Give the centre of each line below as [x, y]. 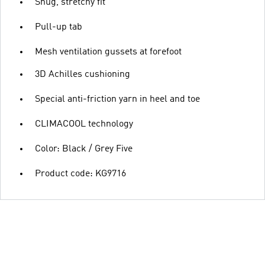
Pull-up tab [59, 27]
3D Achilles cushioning [83, 74]
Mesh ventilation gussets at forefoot [108, 52]
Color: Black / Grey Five [84, 149]
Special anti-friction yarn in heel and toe [117, 99]
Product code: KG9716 [80, 174]
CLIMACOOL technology [84, 124]
